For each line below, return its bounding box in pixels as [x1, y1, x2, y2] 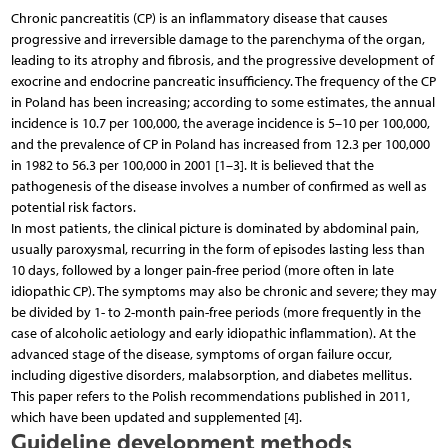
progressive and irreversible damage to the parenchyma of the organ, [10, 30, 425, 48]
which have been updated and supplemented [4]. [10, 408, 302, 426]
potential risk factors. [10, 198, 136, 216]
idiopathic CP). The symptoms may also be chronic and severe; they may [10, 282, 437, 300]
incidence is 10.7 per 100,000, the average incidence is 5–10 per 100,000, [10, 114, 430, 132]
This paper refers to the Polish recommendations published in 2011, [10, 387, 410, 405]
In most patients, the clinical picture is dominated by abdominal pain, [10, 219, 419, 237]
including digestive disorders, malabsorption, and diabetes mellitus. [10, 366, 412, 384]
